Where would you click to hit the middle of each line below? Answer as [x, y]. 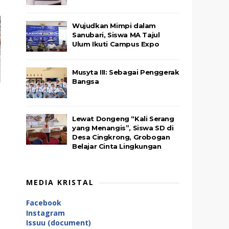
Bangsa [86, 81]
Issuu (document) [59, 223]
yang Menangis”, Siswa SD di [123, 128]
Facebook [44, 203]
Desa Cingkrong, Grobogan [121, 137]
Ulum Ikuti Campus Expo [116, 44]
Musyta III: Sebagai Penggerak [126, 72]
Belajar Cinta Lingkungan [117, 146]
